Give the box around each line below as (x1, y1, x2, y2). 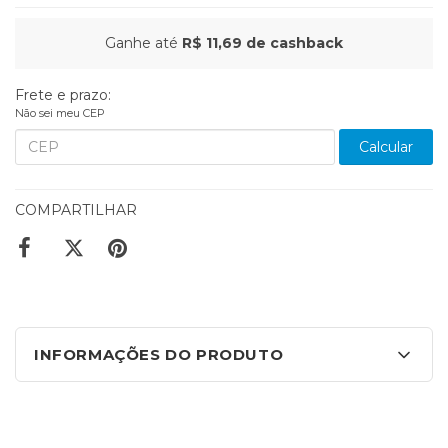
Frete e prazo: (15, 86, 111, 105)
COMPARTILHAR (15, 201, 137, 220)
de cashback (242, 34, 343, 53)
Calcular (359, 137, 413, 156)
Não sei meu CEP (15, 106, 105, 121)
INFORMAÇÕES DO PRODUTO (34, 345, 284, 365)
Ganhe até (105, 34, 178, 53)
